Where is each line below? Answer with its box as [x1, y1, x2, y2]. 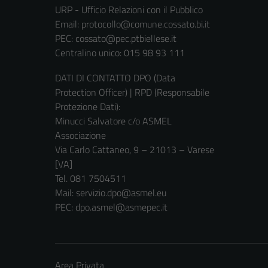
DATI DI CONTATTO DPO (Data [55, 71, 175, 86]
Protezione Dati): [55, 99, 120, 114]
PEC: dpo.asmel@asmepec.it [55, 200, 167, 215]
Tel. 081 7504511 [55, 171, 126, 186]
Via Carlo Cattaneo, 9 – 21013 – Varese [55, 142, 214, 157]
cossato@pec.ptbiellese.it [75, 31, 176, 46]
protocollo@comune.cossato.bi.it [81, 17, 210, 32]
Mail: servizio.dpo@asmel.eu [55, 185, 166, 200]
